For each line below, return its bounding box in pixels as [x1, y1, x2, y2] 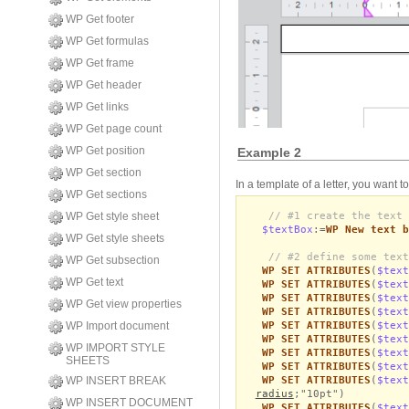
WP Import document [66, 320, 169, 332]
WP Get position [66, 144, 145, 157]
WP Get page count [66, 122, 162, 135]
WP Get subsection [66, 254, 160, 267]
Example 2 [237, 144, 302, 160]
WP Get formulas [66, 35, 149, 47]
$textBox [261, 223, 313, 236]
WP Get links [66, 100, 129, 113]
